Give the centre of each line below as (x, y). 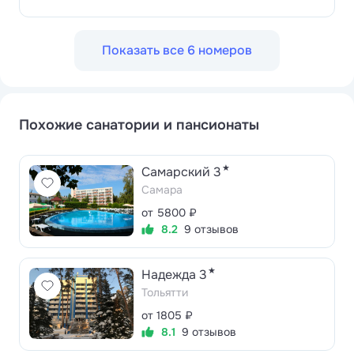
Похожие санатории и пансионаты (139, 125)
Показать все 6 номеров (177, 51)
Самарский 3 (181, 172)
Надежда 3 (174, 275)
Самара (162, 190)
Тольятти (165, 293)
